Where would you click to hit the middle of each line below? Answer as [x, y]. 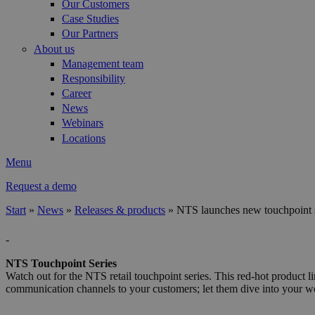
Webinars [83, 123]
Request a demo [41, 186]
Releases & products [120, 210]
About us [54, 49]
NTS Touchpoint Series [61, 263]
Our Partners [90, 34]
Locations [84, 138]
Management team [103, 63]
